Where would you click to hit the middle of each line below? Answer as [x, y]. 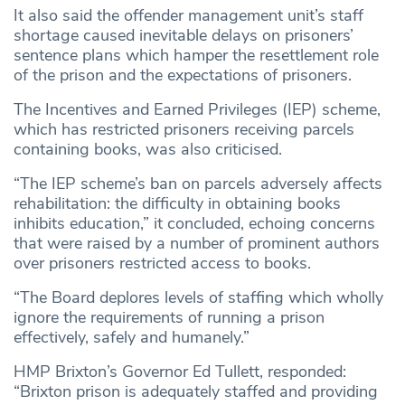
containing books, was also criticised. [148, 149]
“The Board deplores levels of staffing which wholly [198, 297]
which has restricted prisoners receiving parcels [184, 129]
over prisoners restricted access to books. [162, 263]
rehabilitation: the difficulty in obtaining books [177, 203]
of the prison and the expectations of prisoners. [183, 75]
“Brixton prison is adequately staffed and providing [196, 391]
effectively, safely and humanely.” [132, 337]
